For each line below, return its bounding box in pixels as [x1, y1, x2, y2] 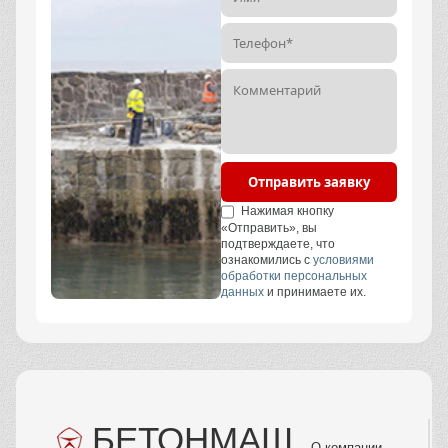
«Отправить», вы [221, 220, 317, 235]
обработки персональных [221, 268, 367, 283]
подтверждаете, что [221, 236, 335, 251]
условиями [313, 252, 374, 267]
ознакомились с [221, 252, 313, 267]
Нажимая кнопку [238, 204, 335, 219]
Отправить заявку [248, 173, 370, 192]
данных [221, 284, 264, 299]
